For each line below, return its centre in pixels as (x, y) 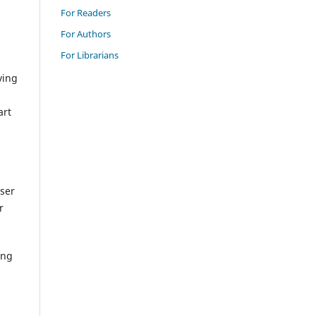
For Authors (86, 34)
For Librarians (90, 55)
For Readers (86, 12)
